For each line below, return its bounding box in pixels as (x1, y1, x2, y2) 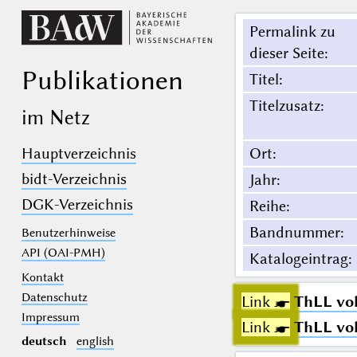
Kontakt (21, 269, 64, 284)
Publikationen (21, 64, 183, 96)
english (76, 334, 114, 349)
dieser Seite (249, 44, 324, 63)
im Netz (21, 104, 90, 129)
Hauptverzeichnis (21, 144, 136, 163)
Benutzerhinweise (21, 226, 116, 241)
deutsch (21, 334, 67, 349)
